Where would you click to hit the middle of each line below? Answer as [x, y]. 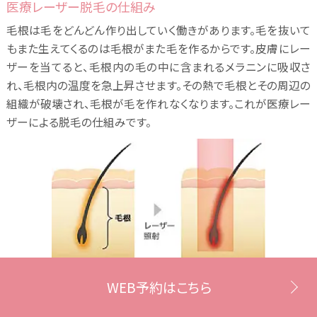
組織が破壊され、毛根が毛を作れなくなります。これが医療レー [158, 104]
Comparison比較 [78, 287]
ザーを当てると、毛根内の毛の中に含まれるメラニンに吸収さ [158, 67]
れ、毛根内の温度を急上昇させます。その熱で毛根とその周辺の [158, 86]
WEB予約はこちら [158, 288]
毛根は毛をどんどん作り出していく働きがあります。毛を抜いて [158, 30]
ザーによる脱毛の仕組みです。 [79, 122]
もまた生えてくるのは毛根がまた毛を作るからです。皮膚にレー [158, 49]
